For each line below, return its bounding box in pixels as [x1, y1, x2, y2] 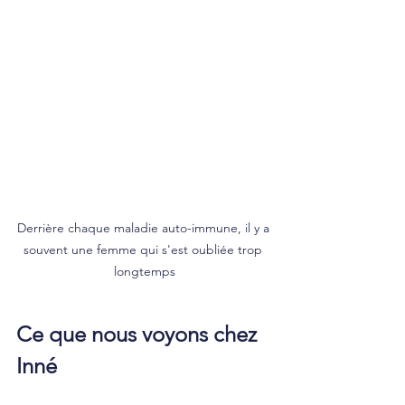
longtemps [114, 262, 175, 279]
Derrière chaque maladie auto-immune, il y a [16, 219, 273, 236]
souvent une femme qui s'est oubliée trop [24, 240, 266, 258]
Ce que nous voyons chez [16, 320, 262, 347]
